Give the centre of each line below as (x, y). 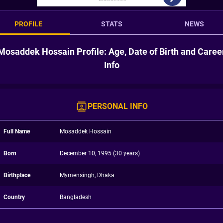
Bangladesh (75, 197)
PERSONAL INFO (117, 106)
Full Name (17, 131)
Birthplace (17, 175)
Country (14, 197)
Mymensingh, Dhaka (87, 175)
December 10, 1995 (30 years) (100, 153)
